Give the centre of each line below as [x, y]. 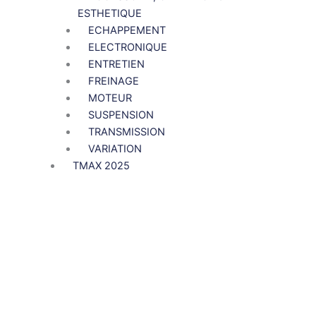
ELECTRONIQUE [127, 48]
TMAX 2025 [102, 166]
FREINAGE [113, 81]
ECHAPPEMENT [127, 31]
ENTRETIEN [116, 65]
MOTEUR [110, 98]
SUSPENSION [121, 115]
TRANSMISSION [126, 132]
